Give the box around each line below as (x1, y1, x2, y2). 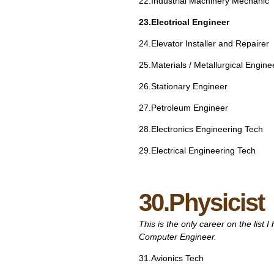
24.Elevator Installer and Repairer (139, 39, 269, 48)
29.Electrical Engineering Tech (139, 146, 256, 155)
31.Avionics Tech (139, 253, 204, 263)
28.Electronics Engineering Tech (139, 124, 263, 134)
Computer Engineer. (139, 232, 217, 242)
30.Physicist (139, 189, 264, 216)
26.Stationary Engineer (139, 81, 228, 91)
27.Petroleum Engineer (139, 103, 228, 113)
